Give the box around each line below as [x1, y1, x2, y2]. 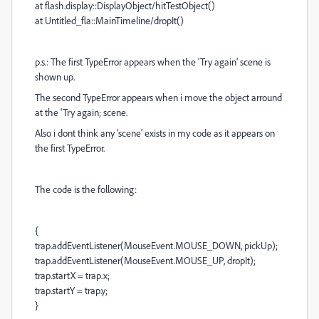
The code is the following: [35, 183, 137, 195]
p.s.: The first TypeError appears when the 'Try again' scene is [35, 56, 271, 68]
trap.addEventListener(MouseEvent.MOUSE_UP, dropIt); [35, 254, 256, 266]
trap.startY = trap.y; [35, 284, 108, 296]
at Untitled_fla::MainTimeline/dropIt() [35, 14, 184, 26]
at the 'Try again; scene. [35, 106, 127, 118]
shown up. [35, 70, 75, 83]
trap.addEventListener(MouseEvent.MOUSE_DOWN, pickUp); [35, 239, 278, 251]
